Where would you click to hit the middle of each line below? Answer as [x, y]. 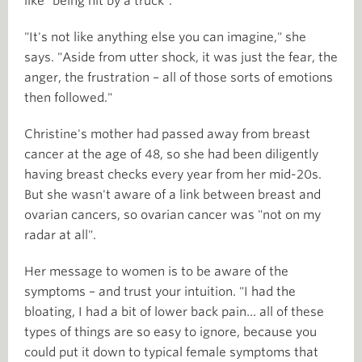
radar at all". [60, 235]
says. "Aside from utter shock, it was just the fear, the [181, 57]
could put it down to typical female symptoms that [171, 352]
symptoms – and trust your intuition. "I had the [160, 291]
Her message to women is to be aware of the [156, 271]
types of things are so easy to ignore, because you [170, 332]
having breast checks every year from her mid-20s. [173, 174]
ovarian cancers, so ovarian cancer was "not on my [173, 215]
